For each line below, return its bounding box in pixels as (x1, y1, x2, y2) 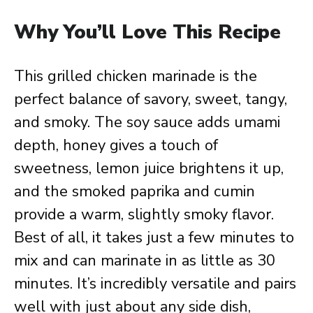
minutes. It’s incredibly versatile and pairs (14, 273, 296, 294)
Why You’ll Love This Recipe (14, 19, 281, 45)
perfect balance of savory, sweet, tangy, (14, 89, 287, 110)
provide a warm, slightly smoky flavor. (14, 204, 274, 225)
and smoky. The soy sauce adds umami (14, 112, 280, 133)
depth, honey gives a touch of (14, 135, 218, 156)
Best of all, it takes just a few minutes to (14, 227, 294, 248)
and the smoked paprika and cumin (14, 181, 255, 202)
